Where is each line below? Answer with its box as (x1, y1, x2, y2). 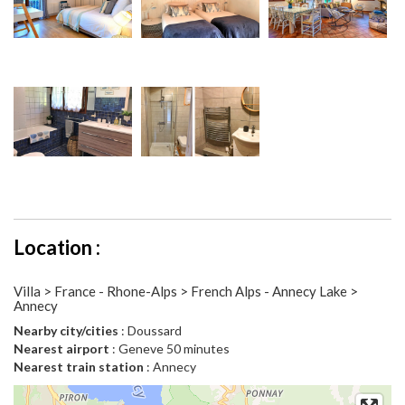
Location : (14, 235, 100, 260)
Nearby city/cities (14, 323, 118, 339)
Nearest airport (14, 341, 109, 357)
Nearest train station (14, 359, 144, 375)
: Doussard (118, 323, 182, 339)
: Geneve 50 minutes (109, 341, 230, 357)
